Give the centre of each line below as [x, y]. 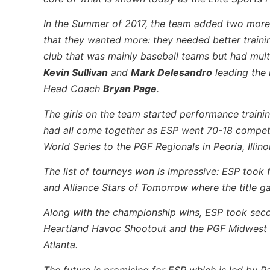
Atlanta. [61, 245]
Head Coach [73, 89]
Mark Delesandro [171, 73]
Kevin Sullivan [76, 73]
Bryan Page [130, 89]
